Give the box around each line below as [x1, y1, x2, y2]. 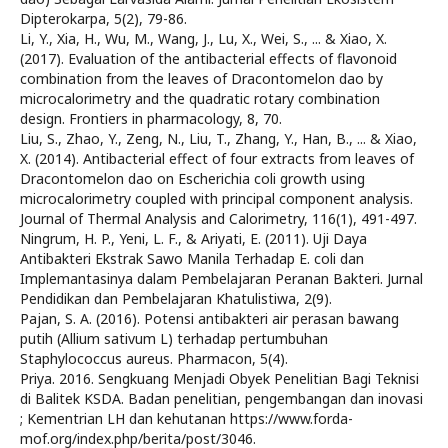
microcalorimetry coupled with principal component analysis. [20, 189, 413, 208]
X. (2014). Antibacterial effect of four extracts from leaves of [20, 149, 414, 168]
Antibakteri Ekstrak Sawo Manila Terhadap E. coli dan [20, 249, 364, 268]
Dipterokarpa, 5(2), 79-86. [20, 9, 187, 28]
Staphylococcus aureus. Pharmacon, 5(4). [20, 349, 288, 368]
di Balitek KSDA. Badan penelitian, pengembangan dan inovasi [20, 389, 423, 408]
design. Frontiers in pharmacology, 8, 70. [20, 109, 282, 128]
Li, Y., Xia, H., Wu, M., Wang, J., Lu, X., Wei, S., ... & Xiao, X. [20, 29, 387, 48]
